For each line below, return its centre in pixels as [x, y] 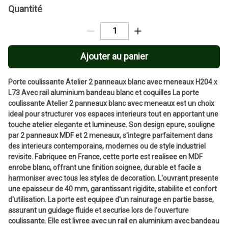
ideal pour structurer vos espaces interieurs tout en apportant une [113, 114]
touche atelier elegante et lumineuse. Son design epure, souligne [111, 124]
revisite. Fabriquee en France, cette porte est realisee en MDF [105, 156]
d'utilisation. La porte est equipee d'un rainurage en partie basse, [111, 199]
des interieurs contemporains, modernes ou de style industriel [107, 146]
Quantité [25, 9]
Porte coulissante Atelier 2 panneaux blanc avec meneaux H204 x [113, 82]
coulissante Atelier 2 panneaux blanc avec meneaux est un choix [111, 103]
